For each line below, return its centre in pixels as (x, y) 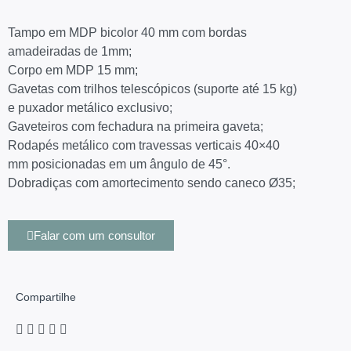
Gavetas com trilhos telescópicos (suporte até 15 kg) (152, 89)
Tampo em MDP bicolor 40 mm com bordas (127, 33)
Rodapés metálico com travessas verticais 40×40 (144, 146)
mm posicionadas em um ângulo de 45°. (119, 165)
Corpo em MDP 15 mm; (73, 71)
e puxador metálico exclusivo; (90, 108)
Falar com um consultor (94, 235)
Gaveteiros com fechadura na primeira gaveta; (136, 127)
